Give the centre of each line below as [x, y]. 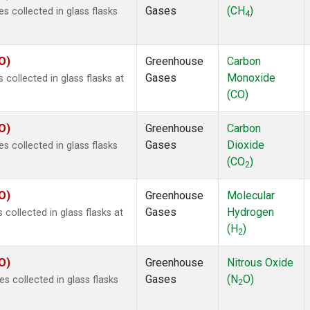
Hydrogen [250, 212]
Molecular [251, 196]
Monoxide [251, 78]
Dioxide [246, 145]
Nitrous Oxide [260, 263]
